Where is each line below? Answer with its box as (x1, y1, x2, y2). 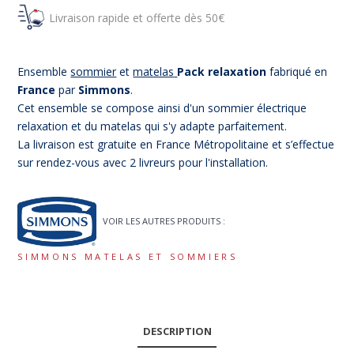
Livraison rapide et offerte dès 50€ (49, 10, 225, 26)
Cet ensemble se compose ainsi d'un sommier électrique (17, 100, 307, 116)
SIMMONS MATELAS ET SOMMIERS (17, 250, 238, 262)
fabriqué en (266, 64, 328, 80)
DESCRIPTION (142, 324, 212, 339)
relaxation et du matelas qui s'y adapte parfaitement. (17, 119, 291, 134)
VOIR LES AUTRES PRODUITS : (103, 215, 226, 228)
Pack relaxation (177, 64, 267, 80)
